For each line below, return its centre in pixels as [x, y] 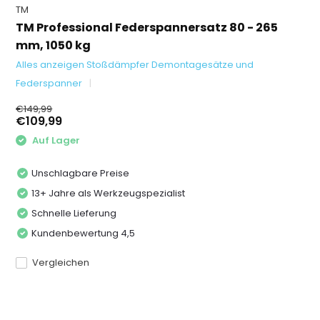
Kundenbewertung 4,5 [84, 233]
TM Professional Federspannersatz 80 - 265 [147, 27]
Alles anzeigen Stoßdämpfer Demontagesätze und [135, 65]
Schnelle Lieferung [74, 213]
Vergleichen [61, 262]
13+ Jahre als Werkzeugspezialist [109, 193]
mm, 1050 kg [54, 45]
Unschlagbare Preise [81, 173]
